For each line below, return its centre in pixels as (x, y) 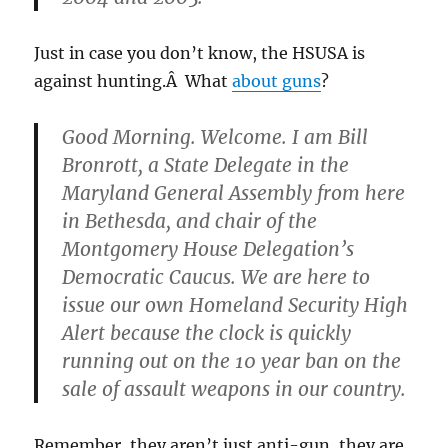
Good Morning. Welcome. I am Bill (215, 137)
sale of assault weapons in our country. (234, 389)
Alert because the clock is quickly (207, 333)
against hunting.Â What (133, 81)
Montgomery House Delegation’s (208, 249)
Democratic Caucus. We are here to (216, 277)
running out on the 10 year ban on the (232, 361)
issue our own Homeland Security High (235, 305)
